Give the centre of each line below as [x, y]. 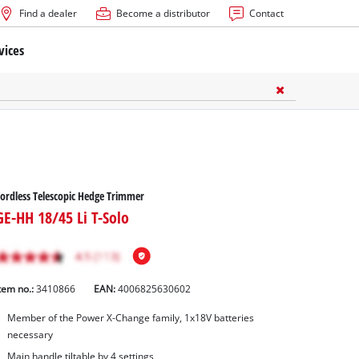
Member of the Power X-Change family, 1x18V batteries [130, 317]
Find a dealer [48, 13]
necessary [30, 334]
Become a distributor [163, 13]
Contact [266, 13]
